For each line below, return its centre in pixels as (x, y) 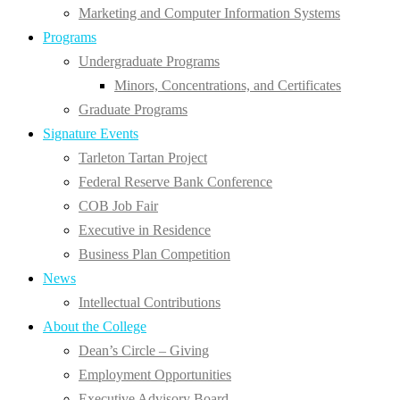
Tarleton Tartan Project (143, 158)
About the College (95, 327)
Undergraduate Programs (149, 62)
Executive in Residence (145, 230)
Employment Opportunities (155, 375)
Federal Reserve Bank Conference (175, 182)
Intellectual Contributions (150, 303)
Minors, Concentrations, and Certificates (228, 86)
